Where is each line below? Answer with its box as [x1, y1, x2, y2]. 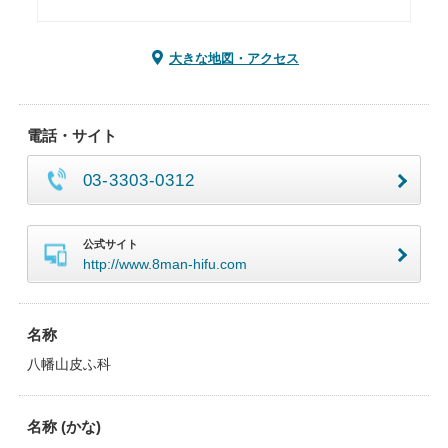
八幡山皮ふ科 [26, 356, 111, 372]
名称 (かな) [26, 418, 101, 435]
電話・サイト [26, 127, 117, 144]
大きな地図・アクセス [169, 51, 299, 66]
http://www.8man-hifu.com [82, 256, 247, 272]
